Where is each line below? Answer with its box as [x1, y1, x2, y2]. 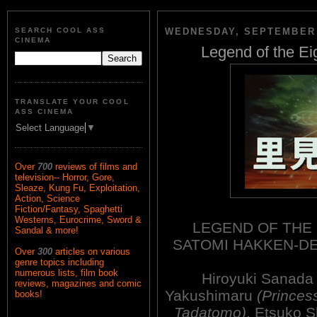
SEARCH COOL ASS [15, 26, 106, 35]
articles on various [55, 246, 130, 258]
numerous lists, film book [15, 267, 118, 279]
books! [15, 289, 42, 300]
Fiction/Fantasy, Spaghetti [15, 204, 122, 215]
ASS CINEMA [15, 107, 74, 115]
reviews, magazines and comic [15, 278, 142, 289]
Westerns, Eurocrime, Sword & [15, 214, 142, 226]
